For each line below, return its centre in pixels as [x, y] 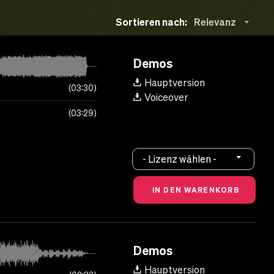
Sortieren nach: [152, 21]
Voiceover [166, 98]
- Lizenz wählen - [180, 159]
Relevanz [215, 22]
